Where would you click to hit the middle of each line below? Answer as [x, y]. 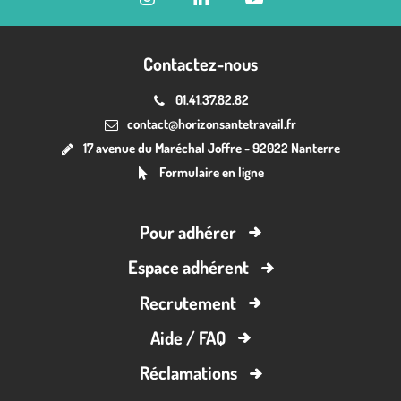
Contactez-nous [200, 64]
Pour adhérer [188, 232]
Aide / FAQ [188, 338]
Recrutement [188, 303]
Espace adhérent [188, 267]
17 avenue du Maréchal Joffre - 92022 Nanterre [212, 149]
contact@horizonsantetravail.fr [212, 124]
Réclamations [188, 373]
